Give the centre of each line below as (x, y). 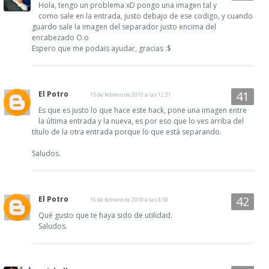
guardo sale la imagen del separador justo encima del (124, 26)
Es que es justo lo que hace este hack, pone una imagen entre (143, 110)
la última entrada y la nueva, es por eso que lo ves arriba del (141, 121)
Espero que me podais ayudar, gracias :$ (101, 48)
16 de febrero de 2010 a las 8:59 (129, 199)
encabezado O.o (60, 37)
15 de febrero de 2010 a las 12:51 (131, 94)
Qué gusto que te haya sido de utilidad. (105, 215)
